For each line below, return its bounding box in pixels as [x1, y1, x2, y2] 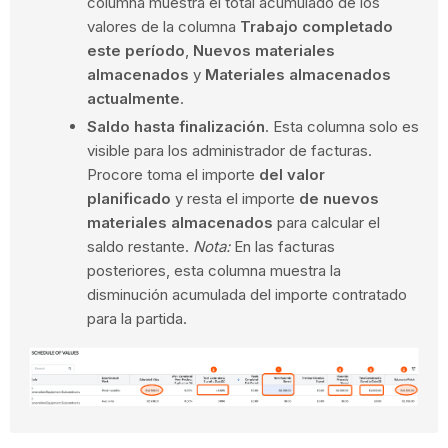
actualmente [86, 88, 180, 108]
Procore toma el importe [86, 164, 259, 184]
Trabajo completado [239, 16, 393, 36]
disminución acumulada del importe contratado [86, 284, 407, 304]
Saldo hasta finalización [86, 116, 265, 136]
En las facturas [229, 236, 335, 256]
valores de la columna [86, 16, 240, 36]
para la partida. [86, 308, 191, 328]
